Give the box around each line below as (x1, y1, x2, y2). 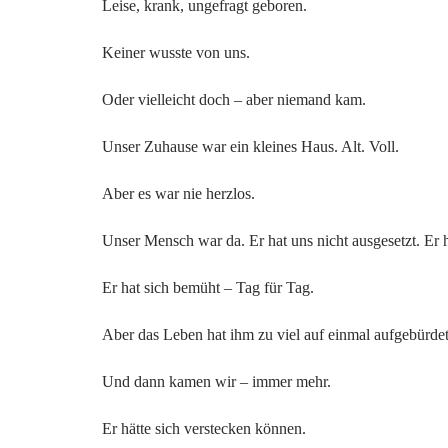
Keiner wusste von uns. (102, 44, 250, 61)
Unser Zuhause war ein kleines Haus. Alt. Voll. (102, 138, 399, 155)
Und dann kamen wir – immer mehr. (102, 373, 331, 390)
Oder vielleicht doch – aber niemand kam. (102, 91, 366, 108)
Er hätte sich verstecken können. (102, 420, 306, 437)
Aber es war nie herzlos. (102, 185, 255, 202)
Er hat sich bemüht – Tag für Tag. (102, 279, 314, 296)
